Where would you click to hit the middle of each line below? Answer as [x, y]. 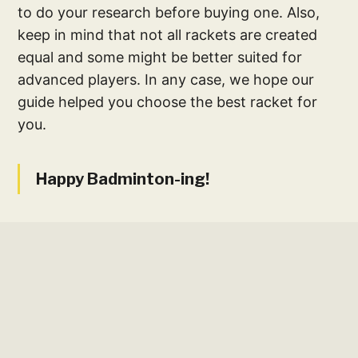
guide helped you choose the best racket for [168, 101]
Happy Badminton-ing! [123, 179]
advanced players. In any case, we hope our [166, 79]
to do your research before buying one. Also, [169, 12]
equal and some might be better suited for [160, 57]
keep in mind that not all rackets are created [168, 34]
